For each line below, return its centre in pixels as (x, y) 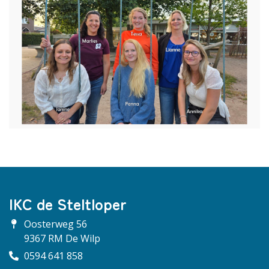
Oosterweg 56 (56, 224)
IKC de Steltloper (68, 203)
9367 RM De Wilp (62, 238)
